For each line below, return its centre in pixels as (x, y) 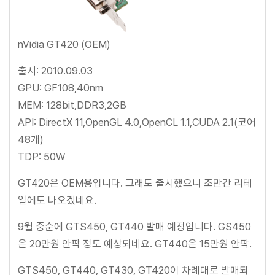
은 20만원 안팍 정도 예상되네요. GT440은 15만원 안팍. (135, 243)
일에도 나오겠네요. (57, 200)
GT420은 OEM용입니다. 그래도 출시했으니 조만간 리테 (135, 183)
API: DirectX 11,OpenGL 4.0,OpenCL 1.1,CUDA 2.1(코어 (137, 122)
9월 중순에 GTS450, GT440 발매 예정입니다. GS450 (134, 226)
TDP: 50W (41, 156)
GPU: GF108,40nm (60, 87)
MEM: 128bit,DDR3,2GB (72, 105)
